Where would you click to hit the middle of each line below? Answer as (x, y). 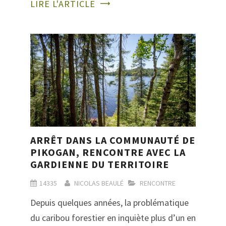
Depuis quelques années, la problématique (109, 203)
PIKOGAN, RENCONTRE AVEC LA (108, 152)
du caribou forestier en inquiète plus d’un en (113, 218)
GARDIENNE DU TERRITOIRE (100, 164)
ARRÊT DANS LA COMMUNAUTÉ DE (113, 140)
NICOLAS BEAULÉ (99, 183)
